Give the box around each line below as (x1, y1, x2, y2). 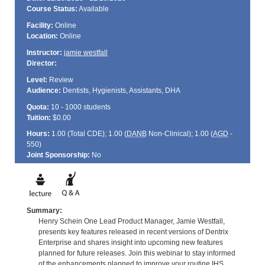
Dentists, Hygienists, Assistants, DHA (60, 86, 180, 95)
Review (47, 75, 73, 84)
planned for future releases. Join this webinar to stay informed (38, 248, 235, 257)
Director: (26, 59, 57, 67)
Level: (26, 75, 47, 84)
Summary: (26, 206, 62, 215)
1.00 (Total (49, 130, 87, 138)
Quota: (26, 102, 49, 111)
